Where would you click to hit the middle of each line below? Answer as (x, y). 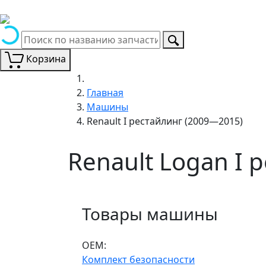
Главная (105, 92)
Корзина (46, 59)
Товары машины (150, 213)
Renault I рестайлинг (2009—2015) (165, 121)
